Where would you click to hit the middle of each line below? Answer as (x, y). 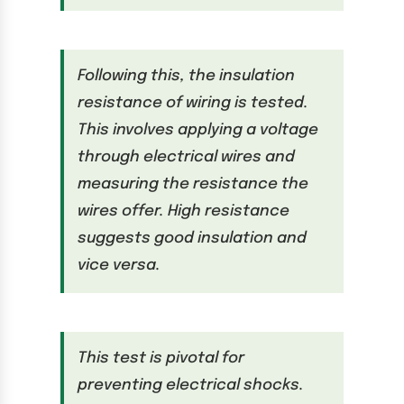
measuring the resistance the (193, 185)
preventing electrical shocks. (190, 386)
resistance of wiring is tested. (193, 104)
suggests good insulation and (192, 239)
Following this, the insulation (186, 77)
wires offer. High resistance (183, 212)
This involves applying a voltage (197, 131)
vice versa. (119, 266)
